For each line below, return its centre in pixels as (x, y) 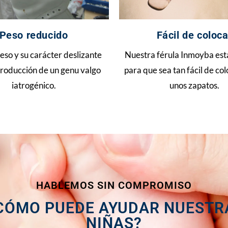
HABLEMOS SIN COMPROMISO (114, 185)
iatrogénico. (34, 85)
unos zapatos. (194, 85)
